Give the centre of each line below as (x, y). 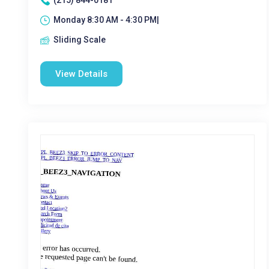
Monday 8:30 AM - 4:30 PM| (106, 20)
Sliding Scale (80, 40)
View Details (81, 74)
